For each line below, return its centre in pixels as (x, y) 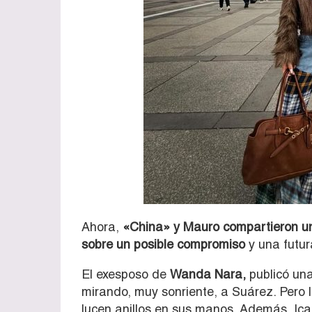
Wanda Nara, (208, 274)
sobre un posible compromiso (163, 244)
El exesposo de (126, 274)
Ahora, (100, 226)
